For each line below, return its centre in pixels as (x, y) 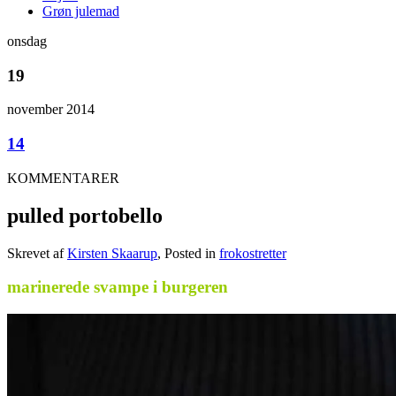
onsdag (27, 41)
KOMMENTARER (63, 178)
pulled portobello (85, 215)
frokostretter (253, 253)
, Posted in (188, 253)
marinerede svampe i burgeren (120, 287)
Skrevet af (37, 253)
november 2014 (51, 110)
